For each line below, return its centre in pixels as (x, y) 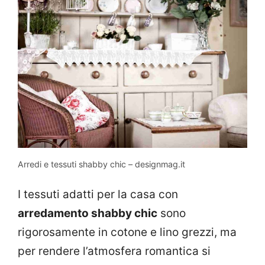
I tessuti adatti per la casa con (98, 195)
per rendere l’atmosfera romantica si (114, 251)
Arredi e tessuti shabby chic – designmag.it (101, 164)
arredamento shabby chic (88, 214)
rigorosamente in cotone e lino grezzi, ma (127, 232)
